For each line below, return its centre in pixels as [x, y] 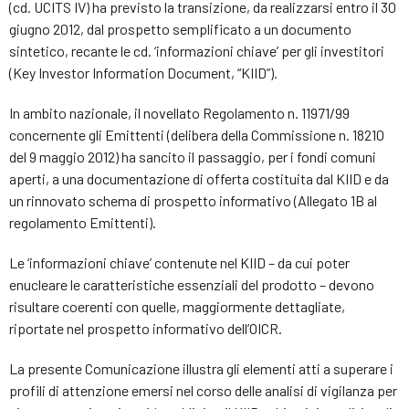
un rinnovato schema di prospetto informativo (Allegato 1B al [193, 200]
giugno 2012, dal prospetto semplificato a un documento [180, 28]
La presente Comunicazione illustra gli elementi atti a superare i [201, 368]
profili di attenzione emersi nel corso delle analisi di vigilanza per [203, 390]
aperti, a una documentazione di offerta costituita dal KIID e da [199, 178]
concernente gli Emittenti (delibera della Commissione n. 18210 [197, 134]
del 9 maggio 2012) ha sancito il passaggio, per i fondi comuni [193, 156]
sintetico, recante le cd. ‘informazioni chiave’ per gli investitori [197, 50]
